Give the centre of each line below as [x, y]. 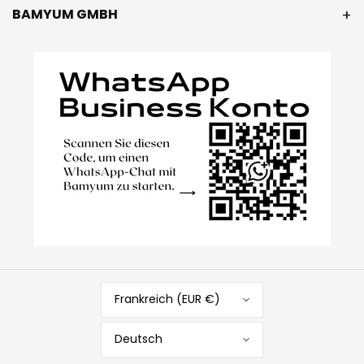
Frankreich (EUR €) [167, 299]
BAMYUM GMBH [65, 14]
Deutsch [139, 339]
